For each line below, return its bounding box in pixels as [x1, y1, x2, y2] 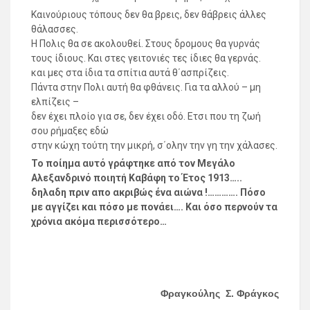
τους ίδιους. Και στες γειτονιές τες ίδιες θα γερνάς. [31, 53, 261, 64]
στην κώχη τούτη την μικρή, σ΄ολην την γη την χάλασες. [31, 140, 277, 152]
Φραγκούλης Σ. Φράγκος [161, 288, 279, 300]
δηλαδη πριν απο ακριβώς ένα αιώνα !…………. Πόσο [31, 187, 266, 199]
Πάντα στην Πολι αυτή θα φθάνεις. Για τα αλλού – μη [31, 82, 261, 93]
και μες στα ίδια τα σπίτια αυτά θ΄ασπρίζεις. [31, 67, 229, 79]
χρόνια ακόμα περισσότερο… [31, 216, 167, 228]
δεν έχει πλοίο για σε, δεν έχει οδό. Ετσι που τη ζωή [31, 111, 261, 122]
